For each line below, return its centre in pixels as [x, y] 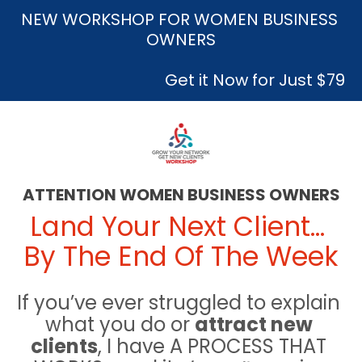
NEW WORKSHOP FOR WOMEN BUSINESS [179, 20]
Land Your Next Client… [177, 227]
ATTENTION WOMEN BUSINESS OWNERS [181, 194]
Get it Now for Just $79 [255, 80]
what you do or [120, 325]
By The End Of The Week [181, 257]
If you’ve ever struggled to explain [179, 303]
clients [64, 347]
